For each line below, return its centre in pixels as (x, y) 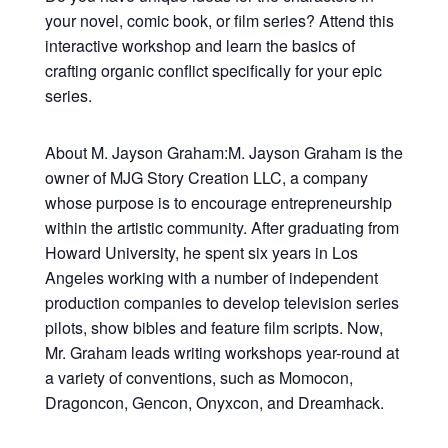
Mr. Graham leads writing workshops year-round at (221, 352)
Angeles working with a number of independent (211, 277)
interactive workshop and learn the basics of (199, 45)
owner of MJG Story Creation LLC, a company (206, 177)
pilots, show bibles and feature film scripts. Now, (213, 327)
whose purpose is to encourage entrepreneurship (218, 202)
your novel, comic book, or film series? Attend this (219, 20)
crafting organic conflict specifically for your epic (213, 70)
